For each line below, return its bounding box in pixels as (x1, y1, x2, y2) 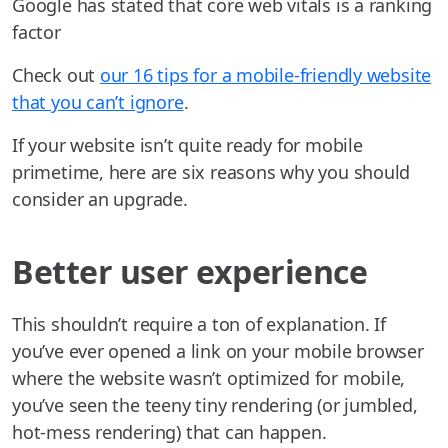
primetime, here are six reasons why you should (12, 160, 411, 185)
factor (12, 20, 61, 45)
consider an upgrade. (12, 187, 188, 212)
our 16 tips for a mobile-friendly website (99, 63, 432, 88)
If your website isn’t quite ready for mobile (12, 133, 363, 158)
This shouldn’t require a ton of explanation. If (12, 312, 387, 337)
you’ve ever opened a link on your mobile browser (12, 339, 424, 364)
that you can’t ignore (12, 90, 184, 115)
